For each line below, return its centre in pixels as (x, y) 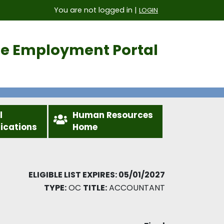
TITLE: (95, 187)
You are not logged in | (96, 10)
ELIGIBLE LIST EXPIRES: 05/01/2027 (97, 174)
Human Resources (113, 115)
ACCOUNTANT (136, 187)
